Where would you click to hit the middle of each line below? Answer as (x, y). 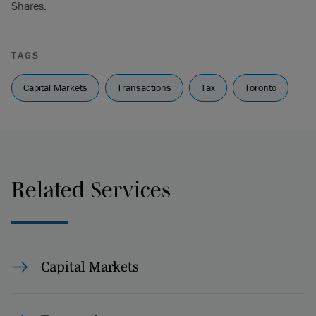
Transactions (144, 87)
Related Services (91, 189)
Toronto (261, 87)
